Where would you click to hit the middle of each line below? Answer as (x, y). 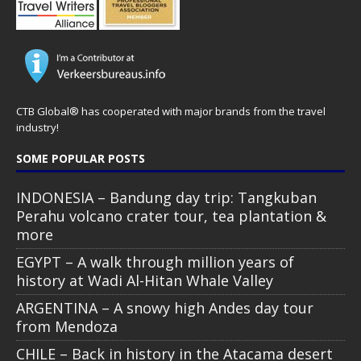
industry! (37, 127)
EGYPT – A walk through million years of (155, 261)
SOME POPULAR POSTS (81, 158)
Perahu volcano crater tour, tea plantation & (171, 216)
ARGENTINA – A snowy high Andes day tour (165, 307)
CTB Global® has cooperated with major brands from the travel (171, 111)
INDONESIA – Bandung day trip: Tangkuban (166, 197)
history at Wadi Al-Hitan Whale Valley (145, 280)
